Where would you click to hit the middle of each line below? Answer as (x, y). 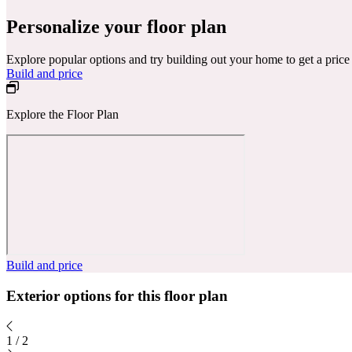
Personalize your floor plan (116, 26)
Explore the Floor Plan (62, 115)
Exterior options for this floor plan (117, 296)
